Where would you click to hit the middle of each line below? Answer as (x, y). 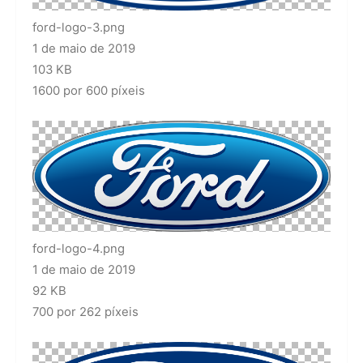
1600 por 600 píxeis (89, 90)
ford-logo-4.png (79, 248)
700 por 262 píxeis (85, 312)
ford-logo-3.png (79, 27)
